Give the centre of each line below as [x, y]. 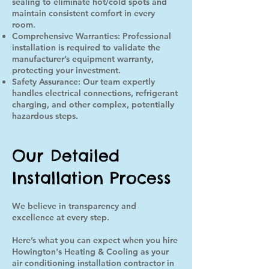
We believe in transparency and [74, 206]
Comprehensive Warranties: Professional [92, 36]
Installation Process [92, 178]
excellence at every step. [61, 217]
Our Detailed [66, 156]
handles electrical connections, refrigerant [95, 93]
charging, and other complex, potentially [93, 104]
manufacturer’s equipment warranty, [83, 59]
